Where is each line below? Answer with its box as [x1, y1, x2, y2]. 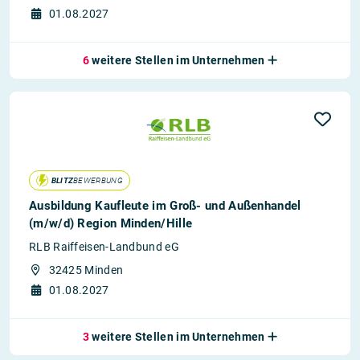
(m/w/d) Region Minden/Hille [29, 216, 193, 231]
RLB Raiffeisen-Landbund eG [29, 240, 179, 253]
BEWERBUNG [73, 175, 123, 186]
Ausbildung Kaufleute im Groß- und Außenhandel [29, 198, 301, 213]
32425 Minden [48, 264, 124, 276]
